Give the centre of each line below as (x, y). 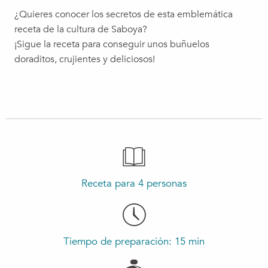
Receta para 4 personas (134, 183)
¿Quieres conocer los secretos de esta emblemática (124, 14)
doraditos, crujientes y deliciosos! (85, 59)
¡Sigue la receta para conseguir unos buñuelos (112, 44)
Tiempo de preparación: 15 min (134, 241)
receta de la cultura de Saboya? (81, 29)
